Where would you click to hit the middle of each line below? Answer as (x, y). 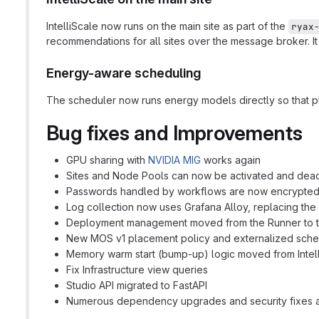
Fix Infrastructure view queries (137, 270)
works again (231, 160)
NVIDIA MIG (174, 160)
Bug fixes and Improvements (174, 133)
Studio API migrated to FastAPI (137, 285)
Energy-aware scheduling (124, 73)
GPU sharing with (107, 160)
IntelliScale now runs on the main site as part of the (167, 26)
